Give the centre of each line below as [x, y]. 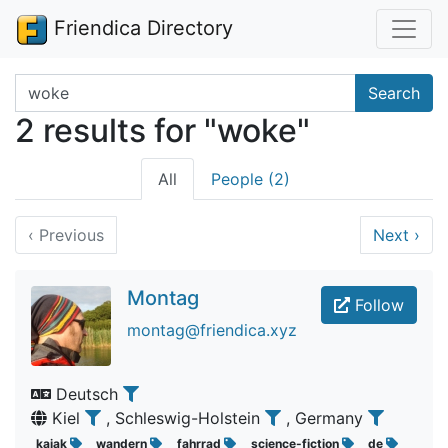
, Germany [327, 418]
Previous [69, 235]
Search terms [64, 85]
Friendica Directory [140, 28]
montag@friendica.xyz [212, 330]
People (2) [250, 179]
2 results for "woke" [162, 130]
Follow [377, 305]
